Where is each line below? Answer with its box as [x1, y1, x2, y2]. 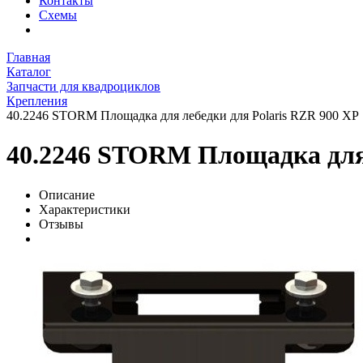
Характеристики [39, 202, 130, 216]
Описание [39, 187, 95, 202]
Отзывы [39, 216, 83, 231]
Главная [6, 49, 50, 64]
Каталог [6, 64, 51, 79]
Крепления [6, 93, 67, 108]
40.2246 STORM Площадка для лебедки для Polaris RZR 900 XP [6, 108, 359, 122]
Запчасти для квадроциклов [6, 79, 160, 93]
